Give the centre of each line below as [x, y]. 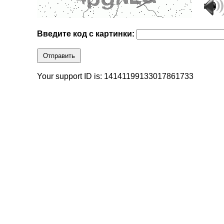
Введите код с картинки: [87, 34]
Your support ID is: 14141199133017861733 [115, 76]
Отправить [59, 56]
